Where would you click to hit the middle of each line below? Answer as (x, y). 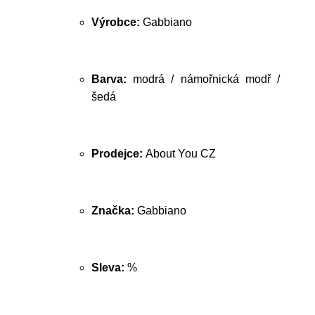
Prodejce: (118, 154)
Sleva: (109, 268)
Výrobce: (117, 22)
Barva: (112, 79)
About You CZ (181, 154)
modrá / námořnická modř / (207, 79)
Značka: (114, 211)
